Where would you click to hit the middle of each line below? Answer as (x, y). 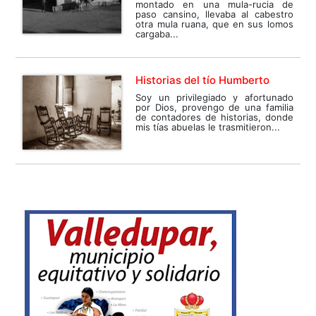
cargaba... (157, 34)
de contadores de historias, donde (214, 117)
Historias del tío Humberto (203, 80)
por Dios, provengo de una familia (214, 107)
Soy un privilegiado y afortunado (214, 97)
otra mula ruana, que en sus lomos (214, 24)
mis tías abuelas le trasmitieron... (208, 127)
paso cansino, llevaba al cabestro (214, 14)
